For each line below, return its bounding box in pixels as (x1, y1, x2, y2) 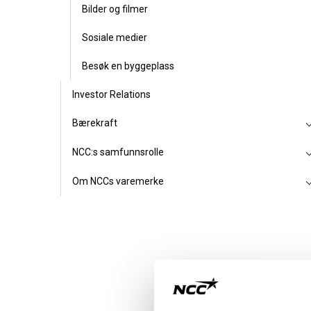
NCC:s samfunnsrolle (72, 146, 164, 158)
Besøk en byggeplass (82, 60, 174, 72)
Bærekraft (72, 117, 117, 128)
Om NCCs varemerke (72, 176, 164, 187)
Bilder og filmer (82, 3, 148, 15)
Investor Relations (72, 89, 151, 100)
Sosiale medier (82, 32, 147, 43)
